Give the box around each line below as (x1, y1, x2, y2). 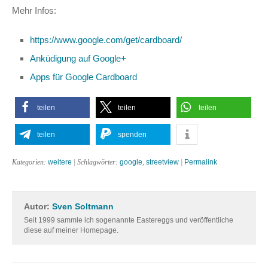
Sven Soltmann (52, 202, 114, 211)
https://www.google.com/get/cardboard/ (30, 35, 182, 45)
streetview (146, 158, 179, 166)
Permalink (184, 158, 217, 166)
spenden (118, 130, 147, 139)
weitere (48, 158, 72, 166)
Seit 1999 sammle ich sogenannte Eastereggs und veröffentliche (24, 216, 233, 224)
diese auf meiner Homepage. (24, 226, 118, 234)
